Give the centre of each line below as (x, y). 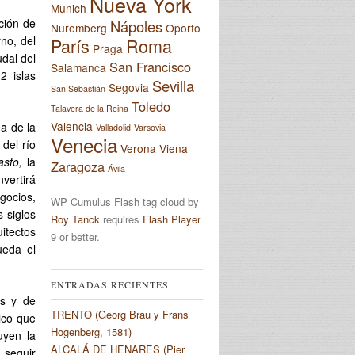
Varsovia (150, 128)
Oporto (183, 28)
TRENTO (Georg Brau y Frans (120, 314)
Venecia (84, 145)
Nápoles (136, 27)
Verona (138, 149)
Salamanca (78, 68)
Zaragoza (78, 167)
